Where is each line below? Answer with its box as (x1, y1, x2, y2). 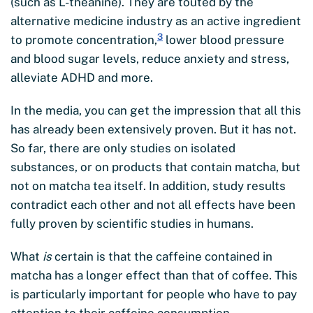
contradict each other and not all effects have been (10, 198, 296, 212)
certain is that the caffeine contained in (52, 249, 272, 264)
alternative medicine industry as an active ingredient (10, 14, 301, 29)
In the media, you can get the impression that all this (10, 103, 301, 118)
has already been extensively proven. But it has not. (10, 122, 296, 137)
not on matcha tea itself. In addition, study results (10, 179, 286, 194)
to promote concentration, (10, 33, 157, 48)
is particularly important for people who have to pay (10, 287, 297, 302)
